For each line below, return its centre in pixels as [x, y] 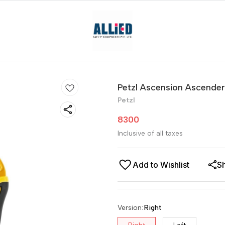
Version [130, 208]
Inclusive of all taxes [150, 133]
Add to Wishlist [161, 165]
